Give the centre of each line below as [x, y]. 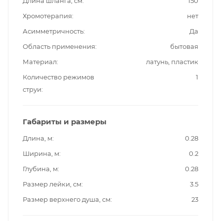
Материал [40, 61]
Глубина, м [40, 168]
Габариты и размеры [65, 121]
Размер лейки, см [52, 184]
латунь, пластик [172, 61]
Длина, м [37, 138]
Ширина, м [41, 153]
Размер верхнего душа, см [67, 199]
